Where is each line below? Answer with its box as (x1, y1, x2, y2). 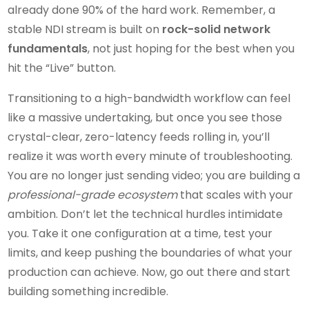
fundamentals (8, 40, 88, 57)
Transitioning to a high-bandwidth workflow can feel (8, 90, 291, 106)
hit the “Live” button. (8, 59, 117, 76)
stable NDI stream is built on (8, 21, 163, 37)
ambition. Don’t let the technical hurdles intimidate (8, 206, 283, 222)
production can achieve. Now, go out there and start (8, 263, 291, 280)
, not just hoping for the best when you (88, 40, 295, 57)
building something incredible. (8, 283, 169, 299)
